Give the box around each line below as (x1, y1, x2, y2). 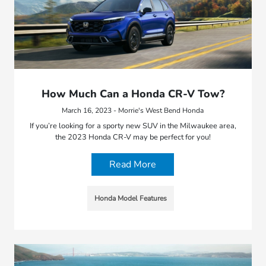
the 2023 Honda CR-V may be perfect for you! (55, 131, 211, 142)
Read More (109, 157, 157, 171)
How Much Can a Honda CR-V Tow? (41, 86, 224, 101)
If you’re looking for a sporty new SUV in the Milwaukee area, (29, 120, 236, 131)
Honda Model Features (94, 193, 167, 203)
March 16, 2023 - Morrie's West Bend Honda (62, 105, 204, 115)
